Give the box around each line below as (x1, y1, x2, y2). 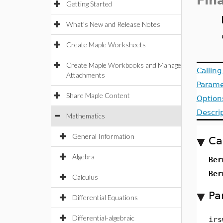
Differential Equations (72, 193, 138, 202)
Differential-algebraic (72, 214, 134, 222)
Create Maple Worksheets (66, 40, 146, 49)
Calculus (72, 173, 98, 181)
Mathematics (66, 111, 105, 120)
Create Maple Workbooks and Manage (66, 61, 181, 69)
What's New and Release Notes (66, 20, 160, 28)
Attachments (66, 71, 105, 79)
